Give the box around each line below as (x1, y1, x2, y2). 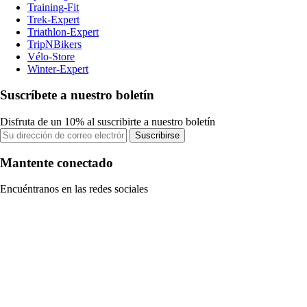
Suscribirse (135, 130, 180, 140)
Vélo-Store (27, 50, 75, 62)
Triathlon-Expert (27, 25, 99, 38)
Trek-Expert (27, 13, 79, 25)
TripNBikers (27, 38, 82, 50)
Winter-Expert (27, 62, 88, 75)
